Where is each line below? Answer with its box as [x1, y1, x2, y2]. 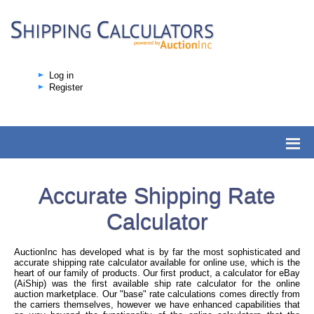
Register [49, 83, 83, 93]
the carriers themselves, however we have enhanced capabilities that [14, 299, 300, 310]
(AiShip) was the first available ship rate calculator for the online [14, 278, 300, 289]
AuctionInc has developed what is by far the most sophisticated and [14, 247, 300, 258]
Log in [49, 71, 74, 81]
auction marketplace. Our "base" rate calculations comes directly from [14, 289, 300, 300]
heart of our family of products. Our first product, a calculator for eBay [14, 268, 300, 279]
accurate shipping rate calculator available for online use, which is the [14, 257, 300, 268]
